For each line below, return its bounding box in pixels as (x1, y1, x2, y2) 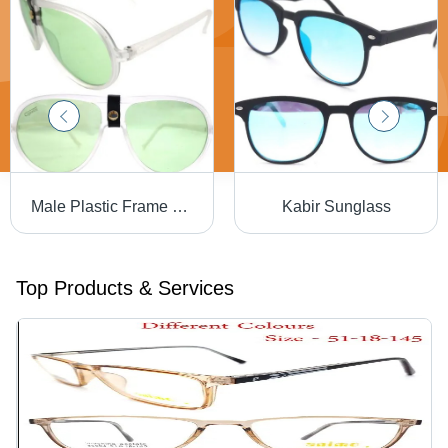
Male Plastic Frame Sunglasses (172, 198, 188, 215)
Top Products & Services (16, 277, 234, 299)
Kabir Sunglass (281, 198, 391, 215)
